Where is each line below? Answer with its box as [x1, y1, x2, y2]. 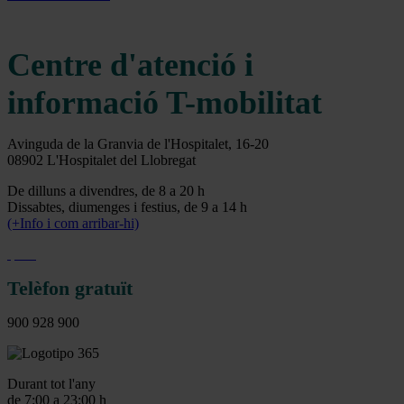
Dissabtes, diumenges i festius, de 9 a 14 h [7, 199, 247, 216]
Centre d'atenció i [7, 47, 253, 84]
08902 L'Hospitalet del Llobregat [7, 152, 196, 169]
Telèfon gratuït [7, 277, 133, 300]
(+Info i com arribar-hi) [7, 216, 139, 232]
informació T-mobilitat [7, 85, 322, 122]
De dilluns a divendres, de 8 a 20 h [7, 183, 205, 199]
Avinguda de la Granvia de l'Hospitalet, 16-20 [7, 136, 269, 152]
